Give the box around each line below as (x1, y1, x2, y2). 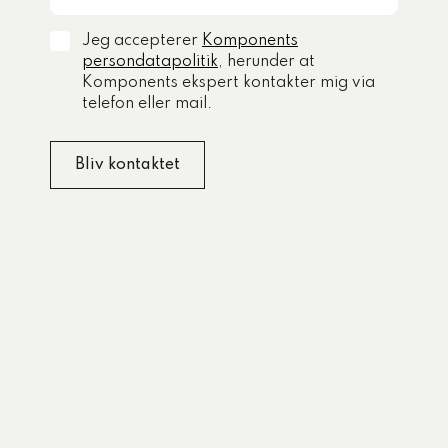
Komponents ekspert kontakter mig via (82, 75, 375, 91)
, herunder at (218, 54, 315, 70)
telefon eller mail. (82, 96, 212, 112)
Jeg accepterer (82, 33, 202, 49)
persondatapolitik (82, 54, 218, 70)
